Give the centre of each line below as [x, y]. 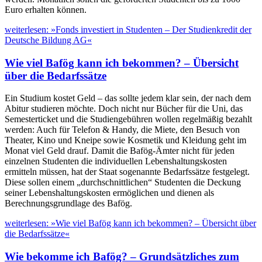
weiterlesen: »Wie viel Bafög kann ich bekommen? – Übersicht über [130, 223]
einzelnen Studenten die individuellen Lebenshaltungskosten [116, 161]
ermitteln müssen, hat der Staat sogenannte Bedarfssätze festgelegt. [127, 172]
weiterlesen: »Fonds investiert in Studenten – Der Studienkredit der [128, 29]
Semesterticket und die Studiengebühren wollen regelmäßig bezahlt [128, 119]
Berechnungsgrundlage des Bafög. [68, 204]
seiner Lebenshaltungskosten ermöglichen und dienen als [109, 193]
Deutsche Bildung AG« [48, 40]
